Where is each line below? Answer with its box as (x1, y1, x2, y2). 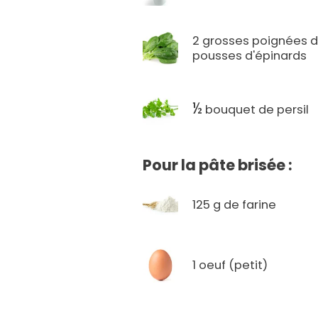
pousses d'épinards (192, 48, 307, 65)
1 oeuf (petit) (192, 256, 268, 273)
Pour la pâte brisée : (143, 155, 293, 176)
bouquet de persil (202, 101, 309, 118)
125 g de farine (192, 196, 277, 213)
